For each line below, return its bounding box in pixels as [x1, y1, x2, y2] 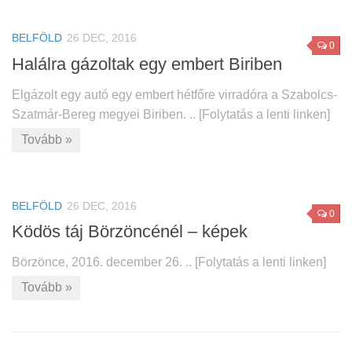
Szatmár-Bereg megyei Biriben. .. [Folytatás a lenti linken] [12, 107, 330, 121]
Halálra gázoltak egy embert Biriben [12, 53, 282, 74]
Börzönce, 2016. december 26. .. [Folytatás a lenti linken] [12, 255, 326, 269]
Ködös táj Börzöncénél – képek [12, 221, 247, 241]
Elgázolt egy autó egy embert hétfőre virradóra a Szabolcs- [12, 87, 337, 101]
